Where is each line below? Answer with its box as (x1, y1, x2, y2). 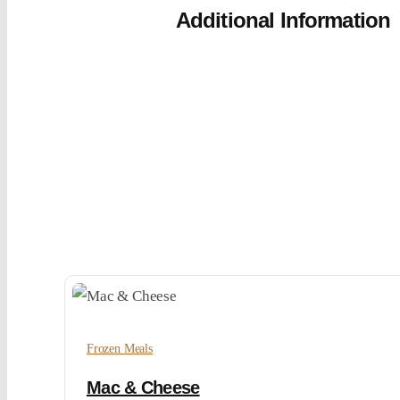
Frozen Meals (86, 341, 153, 355)
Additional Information (175, 7, 391, 32)
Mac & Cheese (86, 377, 200, 397)
